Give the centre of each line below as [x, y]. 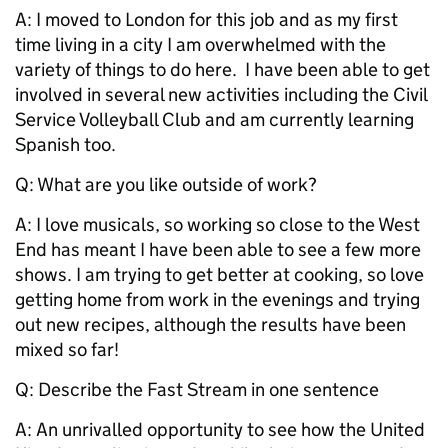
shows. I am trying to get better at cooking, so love [219, 275]
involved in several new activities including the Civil [221, 95]
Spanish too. [67, 145]
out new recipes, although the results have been [210, 325]
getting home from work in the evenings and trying [217, 300]
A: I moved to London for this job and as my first [206, 20]
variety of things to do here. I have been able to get [222, 70]
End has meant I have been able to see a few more [218, 250]
